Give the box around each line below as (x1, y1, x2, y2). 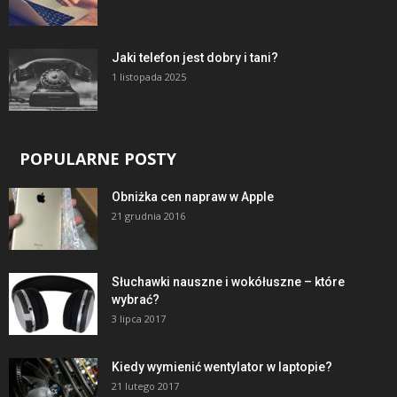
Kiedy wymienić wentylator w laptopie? (112, 359, 332, 374)
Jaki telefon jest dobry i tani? (112, 50, 278, 65)
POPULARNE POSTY (19, 147, 176, 169)
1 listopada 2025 (112, 69, 186, 83)
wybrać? (112, 292, 160, 307)
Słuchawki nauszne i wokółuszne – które (112, 274, 345, 289)
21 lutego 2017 (112, 378, 179, 393)
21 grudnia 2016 (112, 208, 185, 222)
